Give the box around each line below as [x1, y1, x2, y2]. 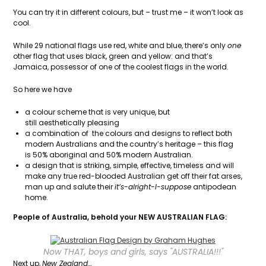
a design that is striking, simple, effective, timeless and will [25, 160, 235, 170]
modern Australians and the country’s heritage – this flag [25, 139, 234, 149]
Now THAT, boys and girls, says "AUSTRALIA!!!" [43, 245, 223, 258]
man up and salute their [25, 182, 115, 192]
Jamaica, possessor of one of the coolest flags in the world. [13, 62, 229, 72]
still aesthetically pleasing [25, 118, 120, 128]
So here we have [13, 84, 72, 94]
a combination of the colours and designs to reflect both [25, 128, 233, 138]
